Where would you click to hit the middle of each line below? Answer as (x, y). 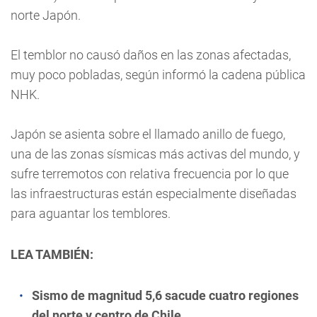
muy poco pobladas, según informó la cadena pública (158, 75)
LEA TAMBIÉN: (52, 254)
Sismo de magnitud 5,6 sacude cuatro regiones (165, 295)
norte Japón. (46, 15)
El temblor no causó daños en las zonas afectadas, (151, 55)
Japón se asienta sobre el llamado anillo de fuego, (148, 134)
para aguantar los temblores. (92, 213)
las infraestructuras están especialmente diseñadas (154, 194)
